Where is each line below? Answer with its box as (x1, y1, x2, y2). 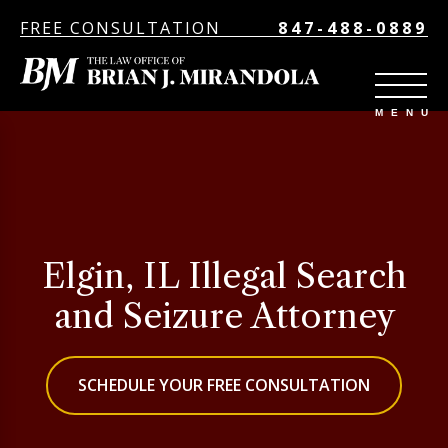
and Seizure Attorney (53, 295, 395, 337)
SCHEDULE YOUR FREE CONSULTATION (78, 374, 370, 396)
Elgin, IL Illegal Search (41, 255, 407, 297)
